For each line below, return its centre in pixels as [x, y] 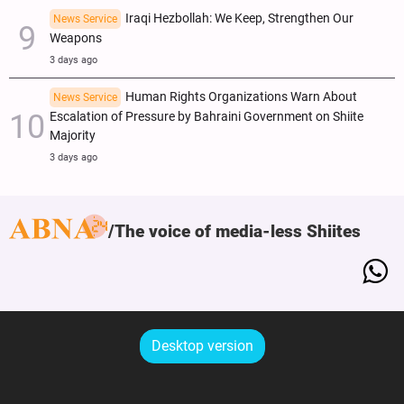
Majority [73, 136]
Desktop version [202, 346]
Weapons [76, 39]
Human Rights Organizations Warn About [241, 97]
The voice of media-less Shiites [238, 232]
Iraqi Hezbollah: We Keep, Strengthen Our [239, 19]
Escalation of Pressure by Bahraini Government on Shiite [207, 117]
